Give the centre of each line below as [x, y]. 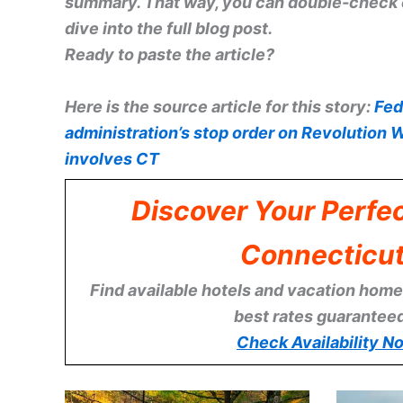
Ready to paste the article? [170, 54]
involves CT [112, 158]
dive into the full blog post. [169, 28]
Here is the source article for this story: [218, 106]
